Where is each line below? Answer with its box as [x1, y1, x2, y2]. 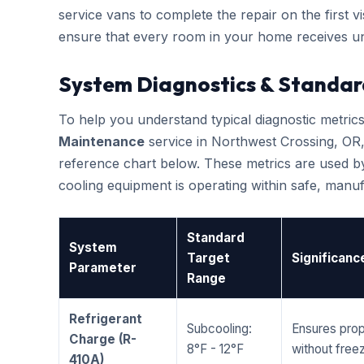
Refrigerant [69, 311, 142, 327]
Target [187, 250, 230, 266]
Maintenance [58, 133, 145, 149]
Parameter [69, 260, 136, 275]
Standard [187, 230, 245, 245]
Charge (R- [69, 331, 136, 347]
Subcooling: [187, 321, 252, 336]
